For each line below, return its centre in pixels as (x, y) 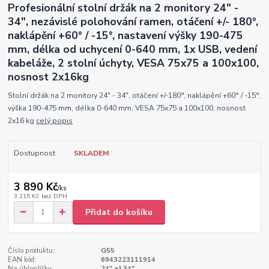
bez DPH (54, 196)
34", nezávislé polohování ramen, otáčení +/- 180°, (133, 22)
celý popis (55, 120)
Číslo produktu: (32, 251)
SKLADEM (91, 153)
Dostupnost (34, 153)
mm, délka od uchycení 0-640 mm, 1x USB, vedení (133, 50)
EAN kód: (22, 260)
